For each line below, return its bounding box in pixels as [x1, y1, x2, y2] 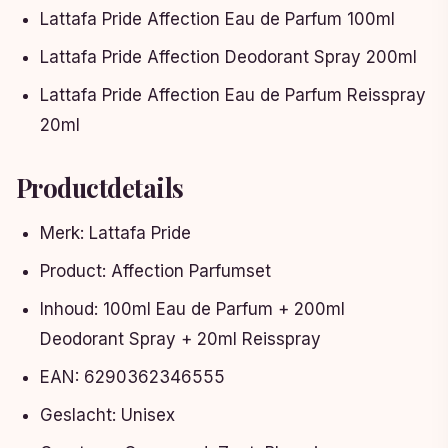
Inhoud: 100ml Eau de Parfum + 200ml [40, 299, 345, 320]
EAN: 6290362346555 [40, 367, 225, 388]
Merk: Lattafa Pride [40, 223, 191, 244]
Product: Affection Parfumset [40, 261, 271, 282]
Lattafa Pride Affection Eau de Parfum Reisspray [40, 85, 426, 106]
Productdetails [16, 170, 184, 205]
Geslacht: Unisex [40, 405, 175, 426]
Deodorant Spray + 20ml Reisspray [40, 329, 321, 350]
